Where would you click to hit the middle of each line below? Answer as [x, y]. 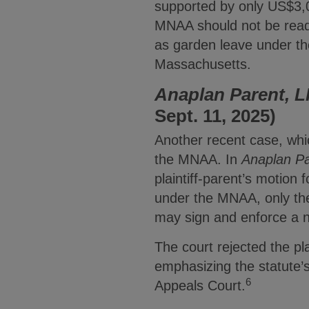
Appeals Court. [200, 286]
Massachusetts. [205, 64]
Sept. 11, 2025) [215, 116]
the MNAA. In [198, 160]
